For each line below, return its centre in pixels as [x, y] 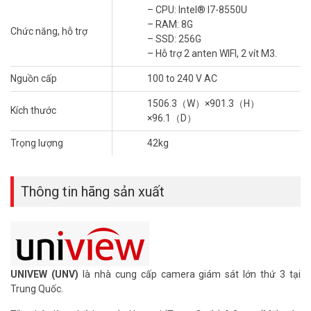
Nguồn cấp [34, 78]
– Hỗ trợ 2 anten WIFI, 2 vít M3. [212, 53]
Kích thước [33, 110]
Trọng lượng [37, 143]
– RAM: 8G [170, 24]
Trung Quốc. [37, 288]
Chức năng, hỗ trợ [49, 31]
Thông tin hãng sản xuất [93, 191]
